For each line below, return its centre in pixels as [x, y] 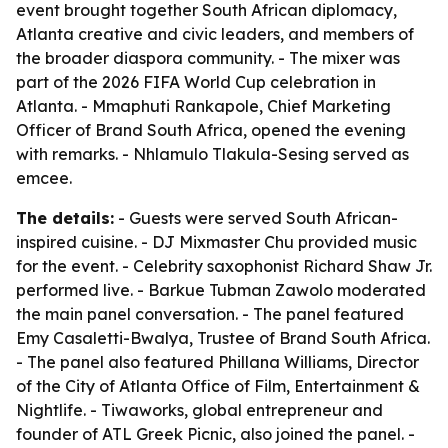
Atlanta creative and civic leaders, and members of [215, 34]
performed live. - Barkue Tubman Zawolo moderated [221, 290]
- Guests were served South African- [256, 218]
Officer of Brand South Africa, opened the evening [211, 130]
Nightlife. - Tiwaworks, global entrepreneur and [199, 410]
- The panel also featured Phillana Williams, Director [217, 362]
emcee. [44, 178]
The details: [65, 218]
